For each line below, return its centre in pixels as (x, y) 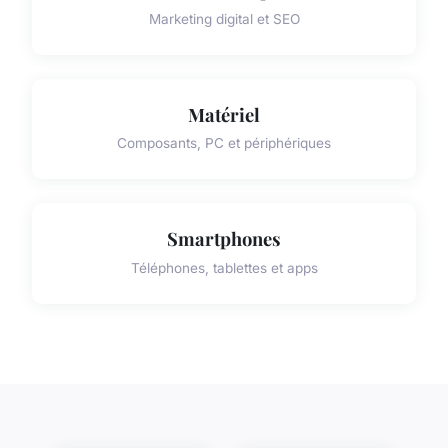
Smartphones (224, 239)
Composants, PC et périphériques (224, 143)
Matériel (224, 114)
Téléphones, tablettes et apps (224, 267)
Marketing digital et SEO (224, 18)
